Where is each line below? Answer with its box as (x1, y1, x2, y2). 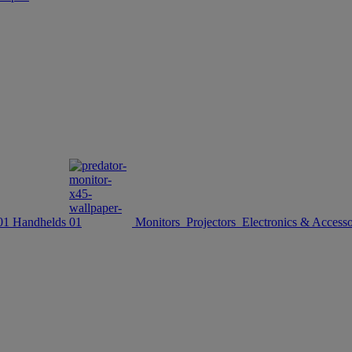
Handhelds (13, 215, 66, 229)
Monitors (135, 215, 180, 229)
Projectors (186, 215, 236, 229)
